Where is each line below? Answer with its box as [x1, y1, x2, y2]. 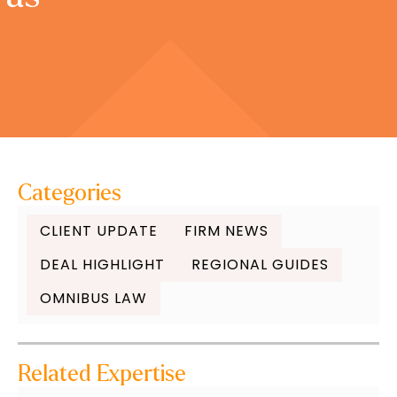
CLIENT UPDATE [39, 221, 158, 241]
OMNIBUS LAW [39, 288, 147, 308]
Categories [17, 182, 121, 205]
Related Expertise [17, 362, 186, 385]
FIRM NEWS [183, 221, 269, 241]
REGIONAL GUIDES [191, 254, 329, 275]
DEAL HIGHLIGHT [39, 254, 165, 275]
